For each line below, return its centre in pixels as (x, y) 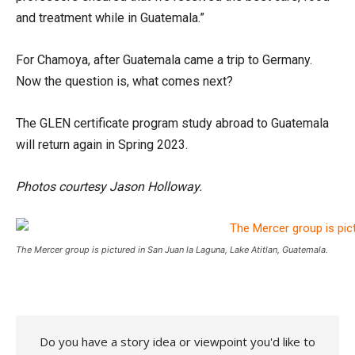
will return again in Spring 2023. (102, 145)
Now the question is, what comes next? (124, 81)
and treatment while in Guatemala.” (110, 18)
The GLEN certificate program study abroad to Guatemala (172, 123)
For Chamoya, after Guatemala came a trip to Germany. (164, 60)
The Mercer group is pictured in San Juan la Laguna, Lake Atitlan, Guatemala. (172, 250)
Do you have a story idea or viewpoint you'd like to (177, 342)
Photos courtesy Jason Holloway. (109, 187)
